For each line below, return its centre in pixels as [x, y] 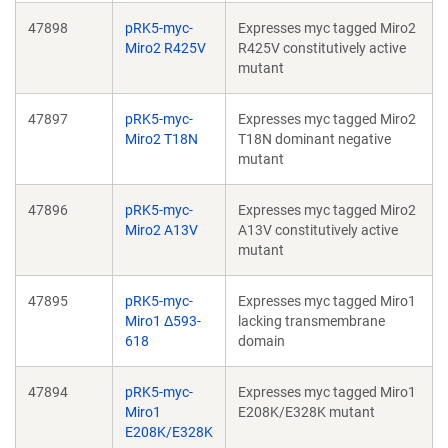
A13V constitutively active [318, 230]
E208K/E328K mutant [306, 412]
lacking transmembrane [311, 321]
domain [261, 341]
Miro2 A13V [161, 230]
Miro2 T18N [161, 139]
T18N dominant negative [314, 139]
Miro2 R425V [165, 48]
